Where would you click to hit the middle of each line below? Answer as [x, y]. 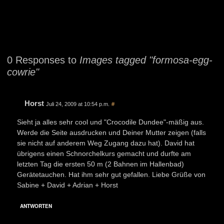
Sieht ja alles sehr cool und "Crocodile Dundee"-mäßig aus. [110, 122]
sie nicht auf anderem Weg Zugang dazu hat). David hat [106, 143]
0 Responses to [43, 60]
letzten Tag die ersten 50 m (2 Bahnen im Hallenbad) [100, 164]
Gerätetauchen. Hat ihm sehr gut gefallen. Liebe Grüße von [111, 174]
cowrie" [23, 72]
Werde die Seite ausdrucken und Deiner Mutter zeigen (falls [111, 132]
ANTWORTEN [36, 206]
